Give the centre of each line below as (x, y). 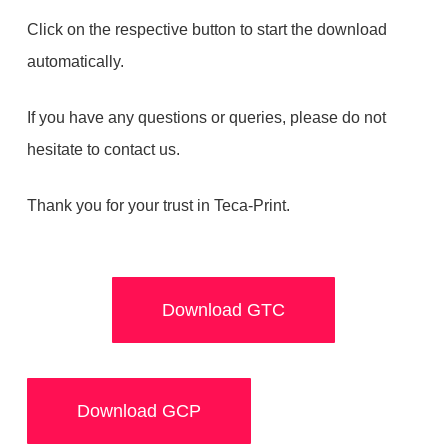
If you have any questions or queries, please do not (206, 117)
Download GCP (138, 411)
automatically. (75, 61)
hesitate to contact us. (103, 149)
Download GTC (224, 310)
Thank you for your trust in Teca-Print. (158, 205)
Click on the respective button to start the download (206, 29)
